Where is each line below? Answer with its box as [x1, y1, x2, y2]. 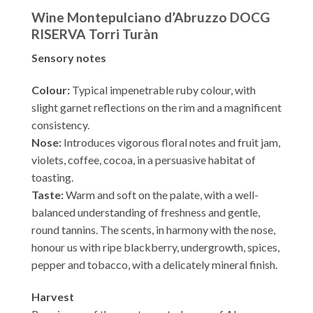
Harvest [31, 290, 74, 304]
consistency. [31, 118, 89, 132]
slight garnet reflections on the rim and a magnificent [31, 101, 282, 115]
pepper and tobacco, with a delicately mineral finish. [31, 258, 277, 272]
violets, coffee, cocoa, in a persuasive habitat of [31, 153, 256, 167]
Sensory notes [31, 51, 106, 65]
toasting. [31, 170, 73, 184]
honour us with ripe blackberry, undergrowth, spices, [31, 240, 279, 254]
